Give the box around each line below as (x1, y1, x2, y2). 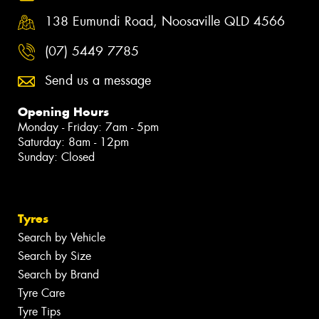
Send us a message (45, 72, 151, 90)
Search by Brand (18, 267, 99, 283)
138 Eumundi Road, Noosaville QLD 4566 (45, 13, 285, 31)
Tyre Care (18, 286, 65, 301)
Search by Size (18, 249, 91, 264)
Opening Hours (18, 104, 109, 120)
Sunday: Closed (18, 150, 95, 165)
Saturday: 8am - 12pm (18, 135, 129, 150)
